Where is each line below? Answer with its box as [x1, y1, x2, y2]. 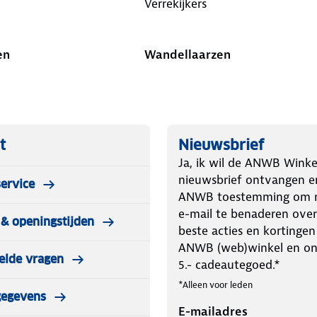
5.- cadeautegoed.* [178, 256, 280, 272]
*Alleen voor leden [178, 278, 253, 291]
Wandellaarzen [144, 47, 231, 63]
